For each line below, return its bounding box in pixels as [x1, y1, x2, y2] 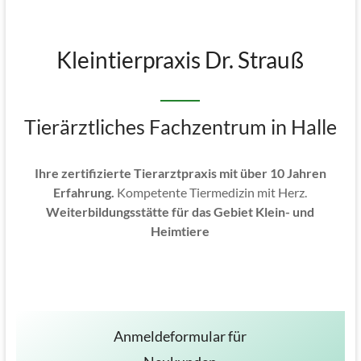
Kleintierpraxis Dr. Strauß [56, 45, 305, 73]
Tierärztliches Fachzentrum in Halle [23, 114, 337, 139]
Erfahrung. [53, 184, 115, 200]
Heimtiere [151, 222, 210, 239]
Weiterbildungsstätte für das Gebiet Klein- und [46, 203, 315, 219]
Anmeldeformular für [114, 326, 247, 345]
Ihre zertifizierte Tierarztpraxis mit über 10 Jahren [34, 164, 326, 180]
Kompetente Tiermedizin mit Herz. [114, 184, 308, 200]
